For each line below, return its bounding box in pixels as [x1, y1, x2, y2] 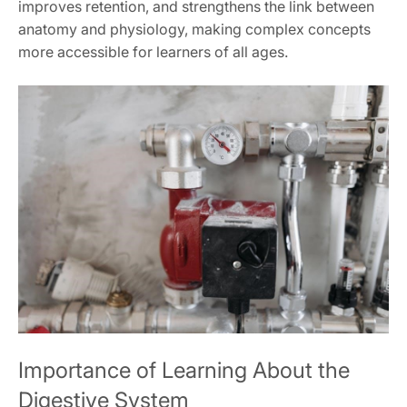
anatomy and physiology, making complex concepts [18, 20, 371, 39]
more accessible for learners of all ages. [18, 43, 288, 62]
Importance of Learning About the [18, 357, 350, 384]
